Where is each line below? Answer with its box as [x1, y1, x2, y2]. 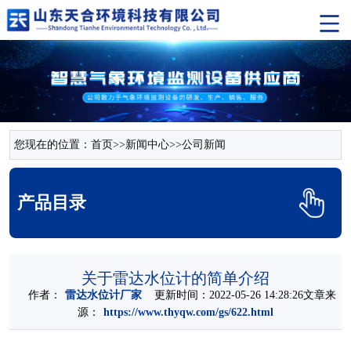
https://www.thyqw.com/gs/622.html [103, 306, 273, 318]
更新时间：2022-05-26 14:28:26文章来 [141, 289, 336, 301]
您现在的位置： [14, 139, 91, 150]
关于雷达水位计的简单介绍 [81, 270, 270, 287]
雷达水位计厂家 [64, 289, 142, 301]
